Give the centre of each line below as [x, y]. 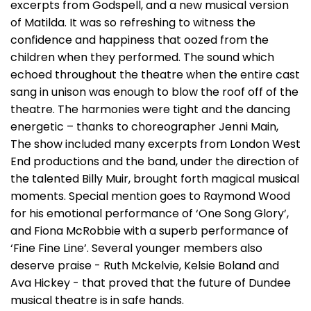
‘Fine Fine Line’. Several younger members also [136, 248]
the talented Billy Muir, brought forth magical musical [155, 179]
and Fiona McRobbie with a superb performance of [150, 231]
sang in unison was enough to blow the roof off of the [154, 92]
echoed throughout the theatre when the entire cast [155, 75]
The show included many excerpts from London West [155, 144]
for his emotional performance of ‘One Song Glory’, [150, 213]
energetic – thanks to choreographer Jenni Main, [144, 127]
